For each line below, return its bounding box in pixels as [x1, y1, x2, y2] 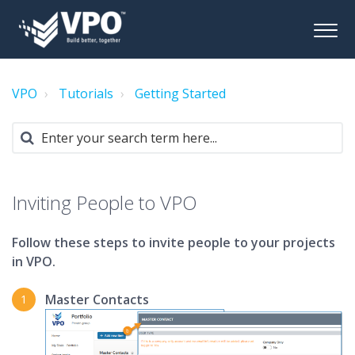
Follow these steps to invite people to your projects [12, 234, 335, 251]
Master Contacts [45, 291, 149, 308]
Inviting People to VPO [12, 189, 197, 216]
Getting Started [135, 85, 226, 102]
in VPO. [12, 253, 55, 270]
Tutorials [59, 85, 113, 102]
